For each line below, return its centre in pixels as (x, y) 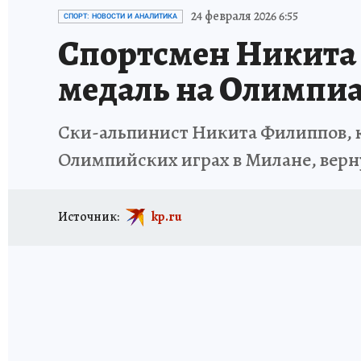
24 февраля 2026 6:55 (245, 16)
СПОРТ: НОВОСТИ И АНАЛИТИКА (120, 16)
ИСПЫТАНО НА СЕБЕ (191, 10)
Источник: (89, 216)
